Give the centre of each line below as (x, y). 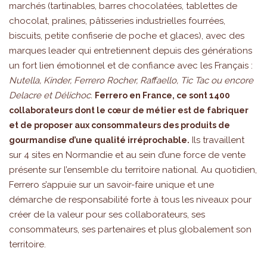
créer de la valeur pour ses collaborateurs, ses (107, 214)
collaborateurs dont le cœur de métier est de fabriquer (129, 110)
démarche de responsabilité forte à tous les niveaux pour (130, 199)
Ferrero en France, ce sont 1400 (162, 95)
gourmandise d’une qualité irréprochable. (99, 140)
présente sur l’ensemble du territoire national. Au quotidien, (133, 170)
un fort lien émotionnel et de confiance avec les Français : (131, 65)
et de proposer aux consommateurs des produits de (119, 125)
